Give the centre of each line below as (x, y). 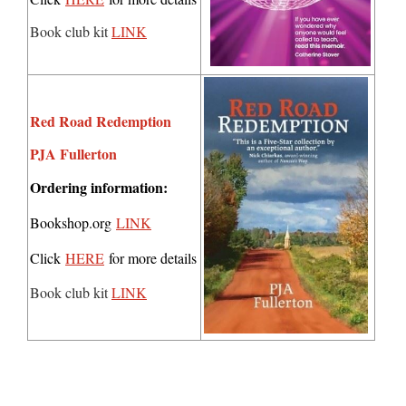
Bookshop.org (73, 223)
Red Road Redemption (101, 121)
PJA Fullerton (73, 154)
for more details (150, 258)
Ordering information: (99, 188)
